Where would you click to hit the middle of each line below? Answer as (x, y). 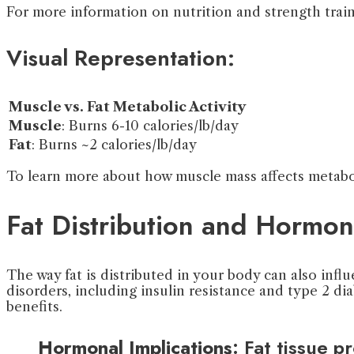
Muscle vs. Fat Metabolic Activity (128, 106)
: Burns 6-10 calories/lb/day (150, 125)
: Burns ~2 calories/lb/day (114, 144)
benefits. (34, 307)
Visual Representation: (121, 58)
